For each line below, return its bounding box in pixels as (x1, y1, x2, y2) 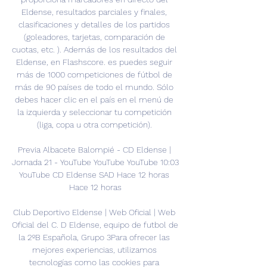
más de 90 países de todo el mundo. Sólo (15, 82, 173, 92)
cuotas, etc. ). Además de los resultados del (12, 45, 177, 55)
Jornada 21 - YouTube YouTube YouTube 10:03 (12, 157, 179, 167)
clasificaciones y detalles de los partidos (18, 20, 170, 30)
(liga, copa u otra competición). (36, 120, 154, 130)
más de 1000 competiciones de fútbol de (16, 70, 172, 80)
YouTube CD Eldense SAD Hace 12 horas (19, 170, 169, 180)
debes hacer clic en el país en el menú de (15, 95, 173, 105)
